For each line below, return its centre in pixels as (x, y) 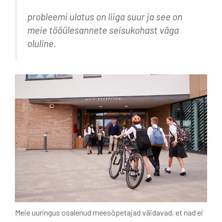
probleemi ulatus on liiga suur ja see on (105, 16)
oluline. (42, 43)
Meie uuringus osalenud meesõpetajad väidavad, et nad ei (109, 213)
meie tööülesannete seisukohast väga (103, 30)
